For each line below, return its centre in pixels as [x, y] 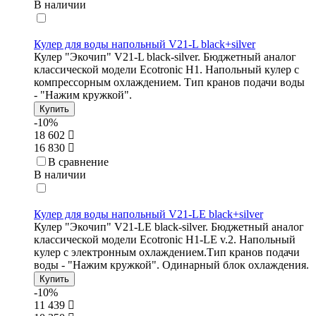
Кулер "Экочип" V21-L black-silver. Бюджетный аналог [165, 57]
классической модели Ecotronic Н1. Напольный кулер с [166, 70]
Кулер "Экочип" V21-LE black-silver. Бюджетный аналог [169, 227]
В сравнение [78, 162]
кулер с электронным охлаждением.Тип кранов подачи [167, 253]
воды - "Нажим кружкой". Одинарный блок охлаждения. [171, 265]
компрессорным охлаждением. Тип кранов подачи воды [169, 83]
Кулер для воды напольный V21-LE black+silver [148, 214]
